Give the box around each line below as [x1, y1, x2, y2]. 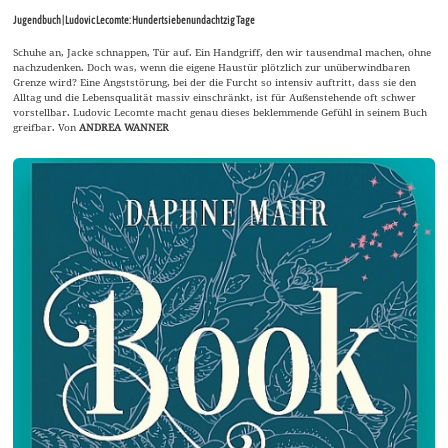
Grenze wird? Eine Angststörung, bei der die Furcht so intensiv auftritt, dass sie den [13, 75, 417, 90]
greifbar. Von [13, 120, 80, 135]
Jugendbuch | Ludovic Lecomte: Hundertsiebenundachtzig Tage [13, 14, 256, 27]
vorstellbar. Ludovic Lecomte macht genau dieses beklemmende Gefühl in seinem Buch [13, 105, 428, 120]
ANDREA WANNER [79, 120, 170, 135]
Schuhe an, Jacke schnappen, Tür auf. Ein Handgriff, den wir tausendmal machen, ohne [13, 45, 432, 60]
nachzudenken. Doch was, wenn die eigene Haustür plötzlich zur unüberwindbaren [13, 60, 411, 75]
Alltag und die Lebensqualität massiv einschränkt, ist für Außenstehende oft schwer [13, 90, 417, 105]
